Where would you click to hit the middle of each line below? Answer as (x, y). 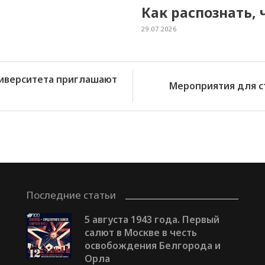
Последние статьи (71, 195)
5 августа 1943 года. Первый (152, 220)
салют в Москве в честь (140, 233)
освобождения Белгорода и (152, 246)
